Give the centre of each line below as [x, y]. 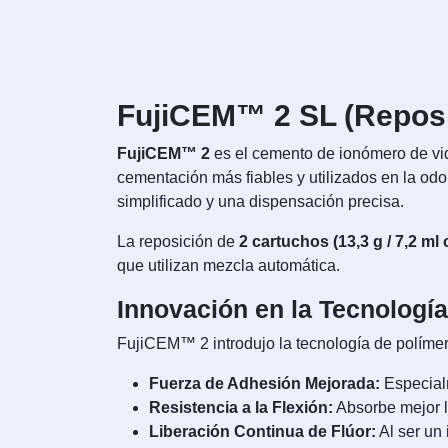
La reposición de [178, 242]
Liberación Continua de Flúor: [262, 432]
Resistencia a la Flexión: [241, 408]
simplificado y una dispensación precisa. [260, 202]
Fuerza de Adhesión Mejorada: [264, 384]
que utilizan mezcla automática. [228, 266]
